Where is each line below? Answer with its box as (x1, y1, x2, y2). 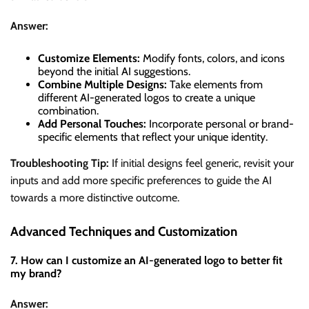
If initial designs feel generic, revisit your (109, 157, 294, 170)
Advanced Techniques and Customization (10, 223, 237, 240)
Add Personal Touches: (38, 117, 146, 131)
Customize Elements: (38, 52, 140, 66)
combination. (38, 104, 99, 118)
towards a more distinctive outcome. (10, 191, 179, 205)
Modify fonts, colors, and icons (140, 52, 285, 66)
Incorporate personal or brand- (146, 117, 294, 131)
